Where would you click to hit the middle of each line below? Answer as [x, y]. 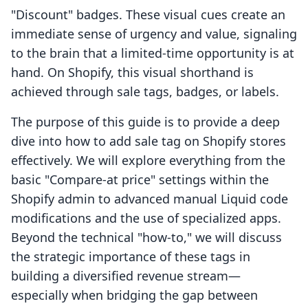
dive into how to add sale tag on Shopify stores [148, 141]
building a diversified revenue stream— [126, 276]
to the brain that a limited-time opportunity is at [153, 53]
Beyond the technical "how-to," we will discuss [146, 238]
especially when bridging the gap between [134, 295]
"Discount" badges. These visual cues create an [148, 15]
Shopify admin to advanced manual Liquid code [150, 199]
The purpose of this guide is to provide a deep [145, 122]
